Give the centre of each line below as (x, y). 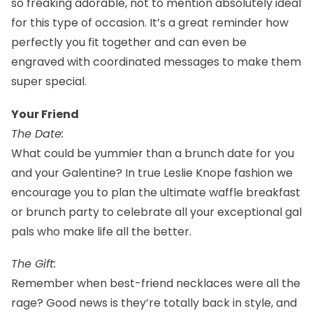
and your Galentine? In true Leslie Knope (123, 173)
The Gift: (34, 263)
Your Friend (45, 114)
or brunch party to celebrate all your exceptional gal (156, 212)
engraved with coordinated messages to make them (156, 62)
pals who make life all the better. (101, 231)
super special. (49, 82)
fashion (254, 173)
